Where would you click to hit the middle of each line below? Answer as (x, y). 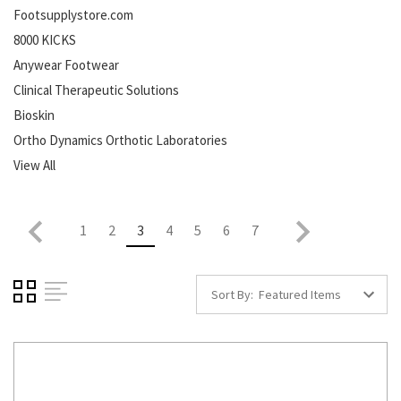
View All (34, 165)
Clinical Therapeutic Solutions (96, 90)
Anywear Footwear (66, 64)
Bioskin (34, 115)
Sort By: (232, 294)
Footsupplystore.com (73, 14)
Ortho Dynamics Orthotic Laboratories (120, 140)
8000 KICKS (45, 39)
